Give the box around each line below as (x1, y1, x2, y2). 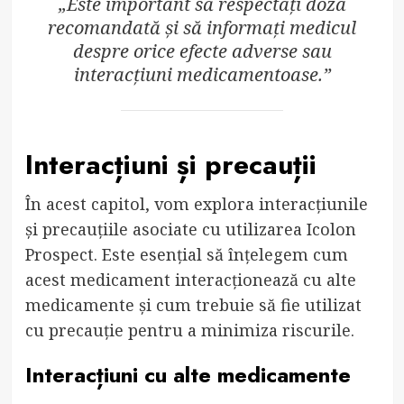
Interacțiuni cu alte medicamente (24, 358, 351, 390)
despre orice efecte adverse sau (72, 39, 332, 64)
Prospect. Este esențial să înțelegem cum (24, 243, 348, 265)
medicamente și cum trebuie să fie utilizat (24, 293, 362, 316)
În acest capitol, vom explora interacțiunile (24, 192, 368, 215)
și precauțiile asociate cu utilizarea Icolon (24, 217, 356, 240)
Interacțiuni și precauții (24, 144, 317, 184)
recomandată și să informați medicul (48, 15, 356, 41)
